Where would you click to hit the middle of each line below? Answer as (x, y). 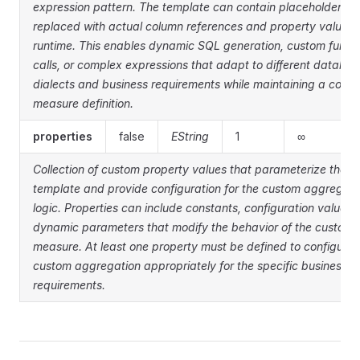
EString (190, 136)
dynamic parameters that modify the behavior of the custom (193, 227)
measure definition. (83, 103)
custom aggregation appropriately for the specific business (190, 266)
